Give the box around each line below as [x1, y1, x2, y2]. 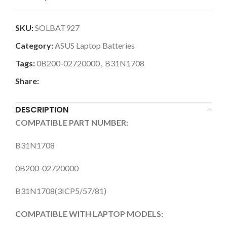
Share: [15, 75, 39, 86]
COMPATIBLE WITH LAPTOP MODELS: [15, 208, 163, 218]
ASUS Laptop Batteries [55, 40, 135, 50]
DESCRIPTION [15, 103, 68, 116]
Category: [15, 40, 53, 50]
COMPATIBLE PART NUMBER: [15, 117, 128, 127]
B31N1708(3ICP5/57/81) [15, 185, 106, 196]
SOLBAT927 [35, 22, 80, 32]
